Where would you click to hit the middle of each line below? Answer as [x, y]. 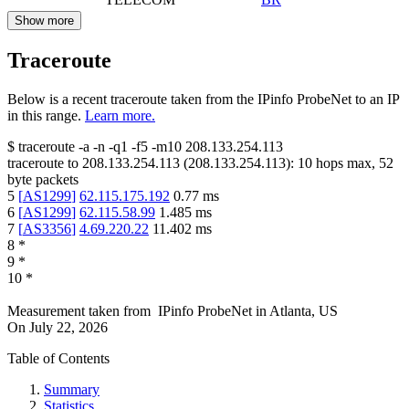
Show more [44, 21]
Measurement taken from [79, 311]
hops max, [346, 163]
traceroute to [43, 163]
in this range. [44, 116]
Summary [72, 390]
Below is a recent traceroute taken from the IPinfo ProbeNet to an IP [203, 100]
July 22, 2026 [68, 328]
